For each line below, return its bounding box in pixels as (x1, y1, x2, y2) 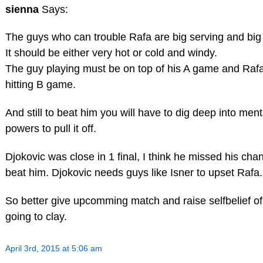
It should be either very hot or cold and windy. (5, 47, 217, 59)
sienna (5, 3, 42, 15)
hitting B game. (5, 79, 76, 91)
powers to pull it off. (5, 123, 96, 135)
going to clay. (5, 210, 67, 222)
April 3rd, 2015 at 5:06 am (5, 243, 102, 253)
